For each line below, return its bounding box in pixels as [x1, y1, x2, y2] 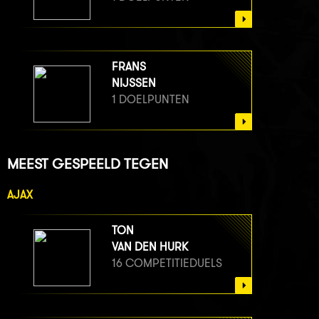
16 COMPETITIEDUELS [112, 256, 222, 270]
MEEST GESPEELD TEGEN [7, 155, 168, 173]
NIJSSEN [112, 75, 156, 90]
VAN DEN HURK [112, 239, 188, 253]
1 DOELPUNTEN [112, 92, 189, 106]
